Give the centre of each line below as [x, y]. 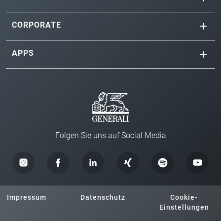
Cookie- [184, 198]
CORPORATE [37, 25]
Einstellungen [184, 207]
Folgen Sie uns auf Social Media [110, 136]
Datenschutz [103, 198]
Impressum [27, 198]
